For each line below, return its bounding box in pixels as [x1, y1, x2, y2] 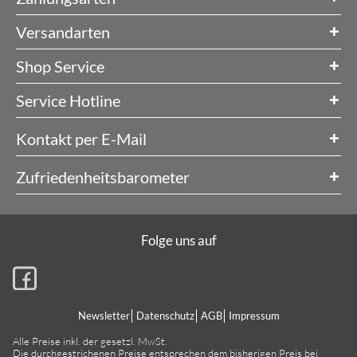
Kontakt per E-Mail [16, 128, 147, 148]
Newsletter [77, 309, 130, 323]
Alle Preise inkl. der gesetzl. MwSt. [13, 335, 167, 348]
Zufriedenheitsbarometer [16, 167, 190, 186]
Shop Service [16, 56, 104, 76]
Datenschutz [135, 309, 194, 323]
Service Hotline [16, 90, 120, 110]
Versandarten [16, 22, 110, 41]
